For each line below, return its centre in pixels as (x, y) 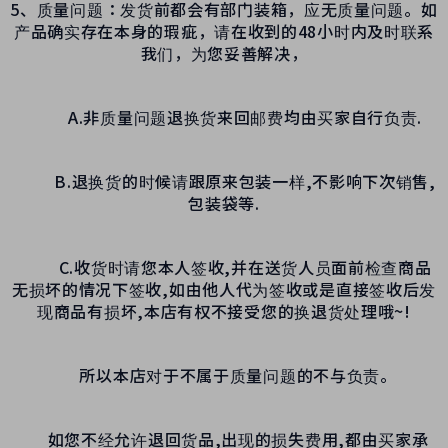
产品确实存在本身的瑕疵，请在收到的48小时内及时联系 (224, 30)
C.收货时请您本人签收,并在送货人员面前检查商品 (224, 266)
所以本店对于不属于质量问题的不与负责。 (224, 374)
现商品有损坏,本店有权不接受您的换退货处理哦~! (224, 310)
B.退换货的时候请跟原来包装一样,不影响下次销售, (224, 180)
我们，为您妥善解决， (224, 52)
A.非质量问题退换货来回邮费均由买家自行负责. (224, 116)
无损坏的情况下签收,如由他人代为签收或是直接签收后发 (224, 288)
